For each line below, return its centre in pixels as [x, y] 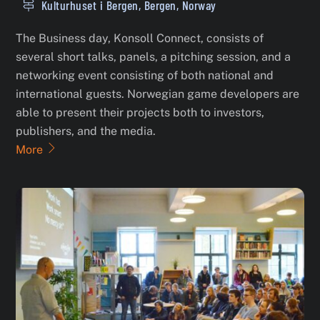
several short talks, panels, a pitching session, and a [154, 56]
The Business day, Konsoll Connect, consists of [140, 38]
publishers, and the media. [86, 131]
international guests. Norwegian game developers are [158, 94]
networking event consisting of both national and [145, 75]
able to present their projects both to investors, [140, 112]
